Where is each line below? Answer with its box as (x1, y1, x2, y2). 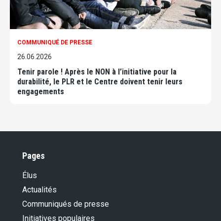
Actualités (22, 185, 57, 195)
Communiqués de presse (22, 199, 109, 209)
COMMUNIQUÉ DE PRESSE (17, 39, 92, 46)
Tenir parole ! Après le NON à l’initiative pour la (17, 67, 177, 77)
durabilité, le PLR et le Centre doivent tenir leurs (17, 77, 183, 87)
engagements (17, 87, 64, 97)
